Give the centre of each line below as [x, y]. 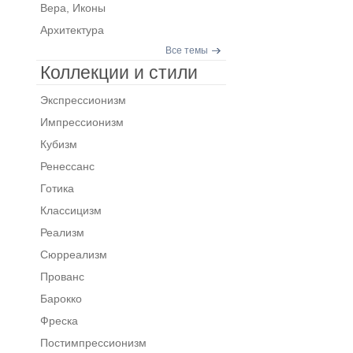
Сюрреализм [73, 255]
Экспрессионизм [83, 100]
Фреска [59, 321]
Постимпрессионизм [93, 343]
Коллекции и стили [119, 72]
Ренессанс [67, 166]
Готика [57, 188]
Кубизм [58, 144]
